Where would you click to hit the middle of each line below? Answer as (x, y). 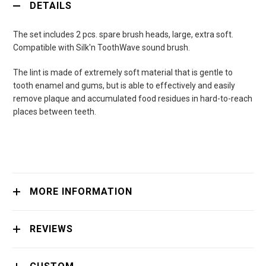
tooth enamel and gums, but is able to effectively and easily (124, 85)
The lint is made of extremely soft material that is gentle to (123, 72)
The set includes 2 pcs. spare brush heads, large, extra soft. (123, 34)
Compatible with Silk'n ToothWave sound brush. (102, 47)
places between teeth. (55, 111)
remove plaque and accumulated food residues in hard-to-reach (133, 98)
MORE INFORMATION (81, 191)
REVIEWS (51, 229)
